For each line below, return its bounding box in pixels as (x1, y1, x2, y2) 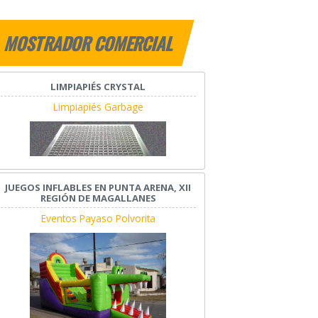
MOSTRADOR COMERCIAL (2, 31, 177, 57)
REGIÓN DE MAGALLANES (40, 192, 156, 205)
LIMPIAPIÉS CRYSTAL (50, 80, 146, 94)
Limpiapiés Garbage (53, 100, 143, 114)
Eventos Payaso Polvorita (40, 212, 155, 226)
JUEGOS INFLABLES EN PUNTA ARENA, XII (5, 181, 192, 194)
